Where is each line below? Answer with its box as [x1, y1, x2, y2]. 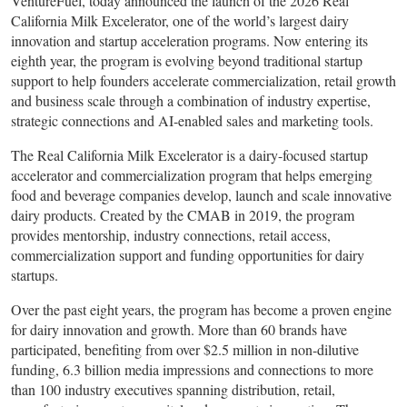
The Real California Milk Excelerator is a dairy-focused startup [11, 145, 368, 165]
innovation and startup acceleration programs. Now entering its [11, 31, 368, 51]
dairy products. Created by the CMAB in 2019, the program [11, 205, 354, 225]
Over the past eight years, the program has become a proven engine [11, 300, 392, 320]
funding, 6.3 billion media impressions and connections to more [11, 360, 373, 380]
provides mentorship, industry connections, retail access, [11, 225, 331, 245]
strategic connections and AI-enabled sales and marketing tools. [11, 111, 373, 131]
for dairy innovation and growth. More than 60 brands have [11, 320, 347, 340]
